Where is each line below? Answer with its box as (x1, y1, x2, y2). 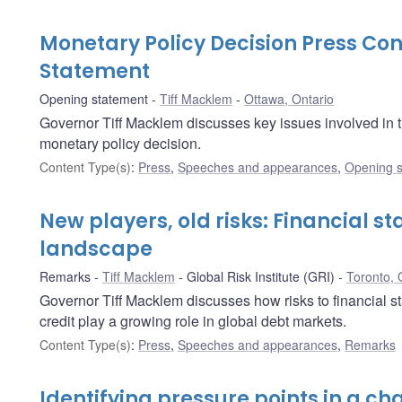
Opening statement (39, 89, 148, 108)
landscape (39, 234, 153, 263)
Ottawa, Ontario (244, 89, 334, 108)
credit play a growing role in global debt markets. (39, 310, 346, 331)
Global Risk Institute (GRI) (187, 267, 335, 285)
